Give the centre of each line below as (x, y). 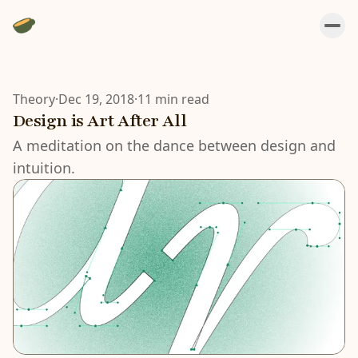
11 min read (173, 99)
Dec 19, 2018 (96, 99)
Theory (34, 99)
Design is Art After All (100, 121)
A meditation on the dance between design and (174, 145)
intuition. (44, 168)
